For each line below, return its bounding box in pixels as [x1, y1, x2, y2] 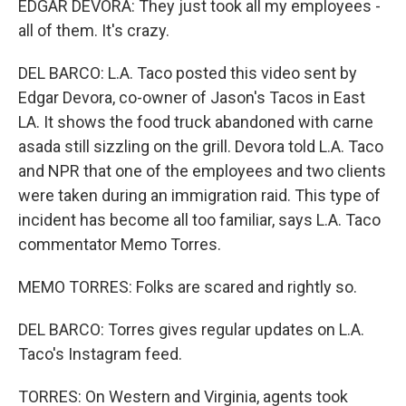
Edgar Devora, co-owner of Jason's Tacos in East [18, 88, 365, 107]
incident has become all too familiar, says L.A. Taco [18, 210, 381, 229]
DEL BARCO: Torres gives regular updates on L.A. [18, 320, 364, 339]
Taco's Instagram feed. [18, 344, 182, 363]
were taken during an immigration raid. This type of [18, 186, 381, 205]
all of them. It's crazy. [18, 21, 169, 40]
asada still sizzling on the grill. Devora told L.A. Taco [18, 137, 383, 156]
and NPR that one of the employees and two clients [18, 161, 386, 180]
